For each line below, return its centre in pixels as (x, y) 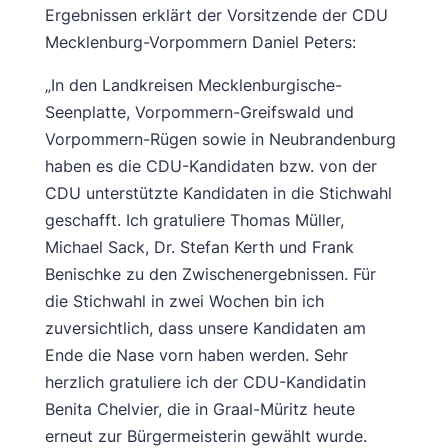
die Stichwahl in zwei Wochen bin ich (184, 301)
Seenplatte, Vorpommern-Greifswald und (199, 112)
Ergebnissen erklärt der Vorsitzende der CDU (216, 15)
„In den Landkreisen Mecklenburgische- (193, 85)
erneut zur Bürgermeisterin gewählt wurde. (205, 436)
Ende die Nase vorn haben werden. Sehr (196, 355)
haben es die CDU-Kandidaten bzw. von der (210, 166)
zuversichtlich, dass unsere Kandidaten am (205, 328)
